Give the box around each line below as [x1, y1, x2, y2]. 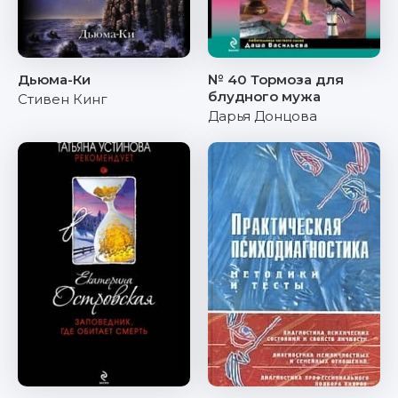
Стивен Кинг [18, 91, 107, 107]
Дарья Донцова [208, 107, 317, 124]
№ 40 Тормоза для [208, 71, 344, 88]
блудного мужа [208, 88, 321, 105]
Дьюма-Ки [18, 71, 91, 88]
